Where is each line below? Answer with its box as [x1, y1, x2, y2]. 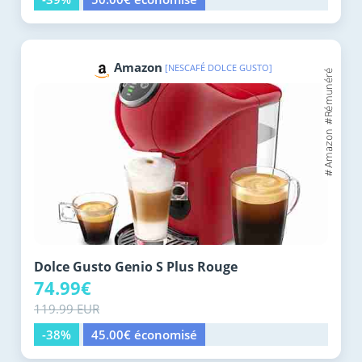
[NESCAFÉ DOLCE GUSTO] [165, 61, 272, 74]
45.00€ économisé [91, 326, 197, 343]
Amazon [114, 59, 162, 76]
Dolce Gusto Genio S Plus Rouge [34, 258, 238, 276]
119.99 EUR [34, 301, 99, 318]
